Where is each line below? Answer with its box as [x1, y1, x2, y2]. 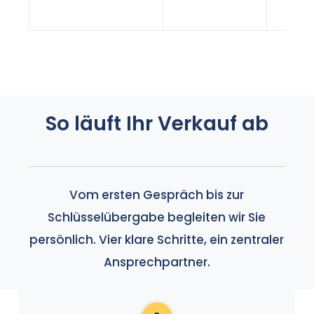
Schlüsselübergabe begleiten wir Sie [48, 209, 266, 226]
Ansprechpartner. [103, 254, 210, 271]
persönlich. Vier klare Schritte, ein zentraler [29, 231, 285, 249]
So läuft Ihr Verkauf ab [45, 110, 268, 138]
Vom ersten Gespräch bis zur [69, 186, 245, 204]
